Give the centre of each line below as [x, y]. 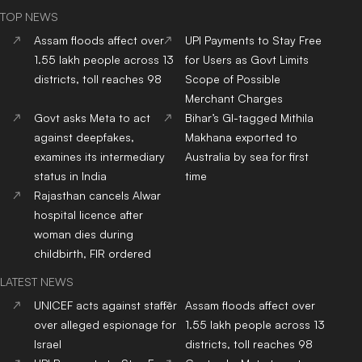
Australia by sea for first [247, 156]
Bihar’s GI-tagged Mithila [250, 117]
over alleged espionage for [105, 324]
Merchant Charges [234, 98]
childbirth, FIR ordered [93, 253]
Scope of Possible [233, 78]
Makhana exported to [242, 137]
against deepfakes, [84, 137]
